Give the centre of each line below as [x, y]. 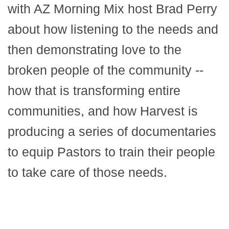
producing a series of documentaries [112, 131]
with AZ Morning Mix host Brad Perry [112, 8]
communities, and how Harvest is [103, 111]
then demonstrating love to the [95, 49]
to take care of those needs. [87, 172]
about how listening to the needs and [113, 29]
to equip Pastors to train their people [111, 152]
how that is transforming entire [94, 90]
